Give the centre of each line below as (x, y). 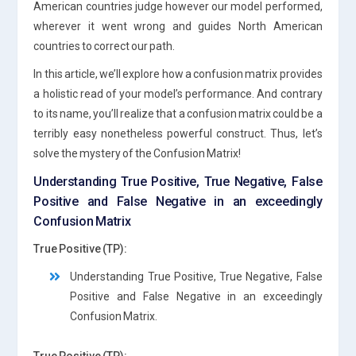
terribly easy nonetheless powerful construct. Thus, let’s (178, 133)
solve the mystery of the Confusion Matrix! (137, 153)
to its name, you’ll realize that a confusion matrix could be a (178, 113)
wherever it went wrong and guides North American (178, 26)
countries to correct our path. (104, 46)
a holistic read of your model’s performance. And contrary (178, 93)
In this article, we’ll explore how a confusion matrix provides (178, 74)
